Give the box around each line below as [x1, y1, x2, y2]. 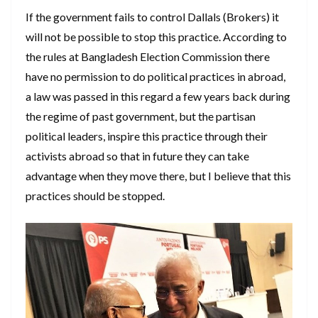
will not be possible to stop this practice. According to [26, 30, 287, 44]
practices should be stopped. [26, 189, 165, 203]
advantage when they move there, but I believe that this [26, 169, 291, 183]
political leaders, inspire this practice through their [26, 129, 268, 143]
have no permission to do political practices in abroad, [26, 70, 285, 84]
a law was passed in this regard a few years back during [26, 89, 290, 104]
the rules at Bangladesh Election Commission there [26, 50, 270, 64]
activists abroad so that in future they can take [26, 149, 249, 163]
